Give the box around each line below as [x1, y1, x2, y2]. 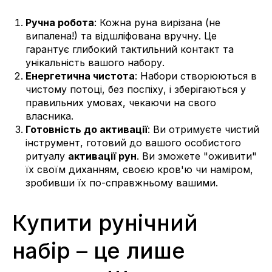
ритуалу [25, 149, 68, 162]
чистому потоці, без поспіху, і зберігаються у [25, 83, 246, 95]
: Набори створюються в [135, 69, 257, 82]
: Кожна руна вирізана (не [94, 16, 220, 29]
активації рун [68, 149, 137, 162]
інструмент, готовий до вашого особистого [25, 136, 241, 149]
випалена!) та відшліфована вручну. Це [25, 29, 217, 42]
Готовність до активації [25, 123, 148, 135]
